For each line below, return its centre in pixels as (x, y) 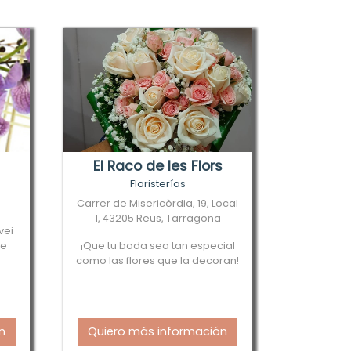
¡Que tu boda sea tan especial (157, 246)
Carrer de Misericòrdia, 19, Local (158, 203)
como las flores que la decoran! (158, 261)
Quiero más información (158, 331)
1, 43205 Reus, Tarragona (157, 218)
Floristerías (157, 184)
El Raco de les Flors (157, 166)
